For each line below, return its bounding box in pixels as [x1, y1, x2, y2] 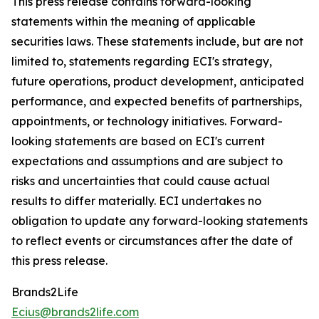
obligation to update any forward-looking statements [11, 214, 308, 229]
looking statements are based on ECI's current [11, 134, 265, 149]
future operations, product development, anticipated [11, 74, 304, 89]
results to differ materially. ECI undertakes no [11, 194, 261, 209]
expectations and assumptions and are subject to [11, 154, 283, 169]
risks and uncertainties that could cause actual [11, 174, 270, 189]
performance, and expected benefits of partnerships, [11, 94, 302, 109]
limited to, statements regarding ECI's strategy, [11, 54, 272, 69]
